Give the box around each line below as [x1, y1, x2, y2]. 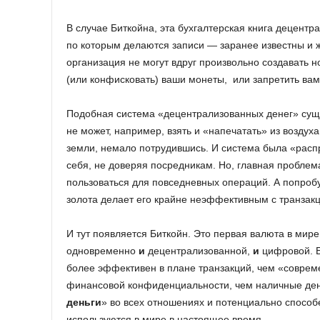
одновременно [66, 244, 139, 256]
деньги [66, 296, 101, 308]
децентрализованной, [145, 244, 253, 256]
